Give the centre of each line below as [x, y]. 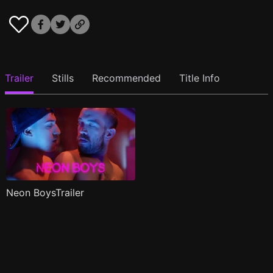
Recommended [126, 78]
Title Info [200, 78]
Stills [63, 78]
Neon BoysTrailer [45, 193]
